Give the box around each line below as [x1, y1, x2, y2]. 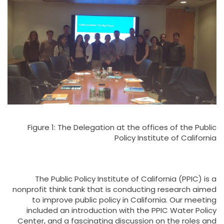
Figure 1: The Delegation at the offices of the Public [27, 121, 216, 132]
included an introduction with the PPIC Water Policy [26, 204, 216, 215]
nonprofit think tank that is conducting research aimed [12, 183, 216, 194]
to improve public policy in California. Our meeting [32, 194, 216, 205]
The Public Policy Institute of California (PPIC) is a [35, 173, 216, 184]
